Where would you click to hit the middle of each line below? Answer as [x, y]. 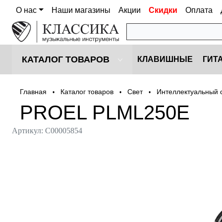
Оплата [199, 10]
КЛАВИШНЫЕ [165, 59]
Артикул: [28, 130]
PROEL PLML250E [105, 112]
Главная [33, 92]
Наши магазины [81, 10]
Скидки [163, 10]
